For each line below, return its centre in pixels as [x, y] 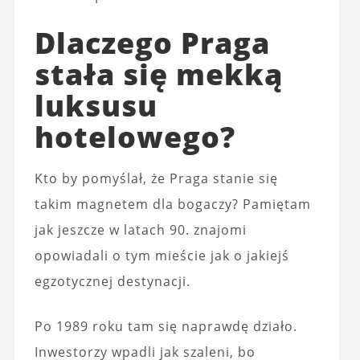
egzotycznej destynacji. [112, 281]
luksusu [96, 106]
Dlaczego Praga [152, 43]
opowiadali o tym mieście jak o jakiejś [162, 256]
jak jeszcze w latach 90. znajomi [140, 230]
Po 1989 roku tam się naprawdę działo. [166, 326]
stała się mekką [158, 74]
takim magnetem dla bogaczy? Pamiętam [172, 204]
